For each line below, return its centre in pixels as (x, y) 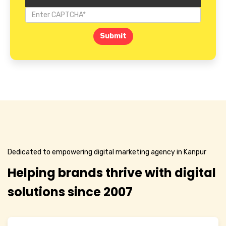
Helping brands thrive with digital (112, 173)
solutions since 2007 (70, 192)
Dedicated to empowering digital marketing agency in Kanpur (107, 152)
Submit (113, 36)
